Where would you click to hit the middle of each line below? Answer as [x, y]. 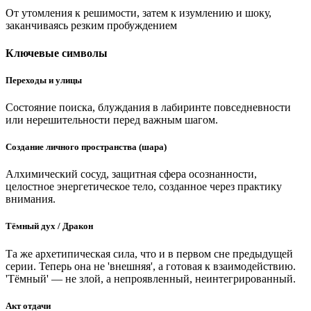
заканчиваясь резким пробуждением [91, 26]
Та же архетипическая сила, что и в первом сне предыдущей [149, 253]
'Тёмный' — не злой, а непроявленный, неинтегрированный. [151, 278]
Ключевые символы [57, 53]
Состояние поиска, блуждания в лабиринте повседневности [148, 107]
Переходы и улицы [44, 80]
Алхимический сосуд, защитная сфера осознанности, [131, 174]
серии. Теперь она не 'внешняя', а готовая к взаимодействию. [151, 266]
